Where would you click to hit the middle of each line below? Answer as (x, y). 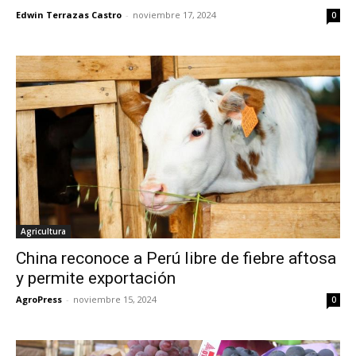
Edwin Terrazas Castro (69, 14)
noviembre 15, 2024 (115, 300)
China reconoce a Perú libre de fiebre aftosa (176, 259)
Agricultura (43, 232)
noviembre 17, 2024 (174, 14)
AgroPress (39, 300)
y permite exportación (96, 279)
